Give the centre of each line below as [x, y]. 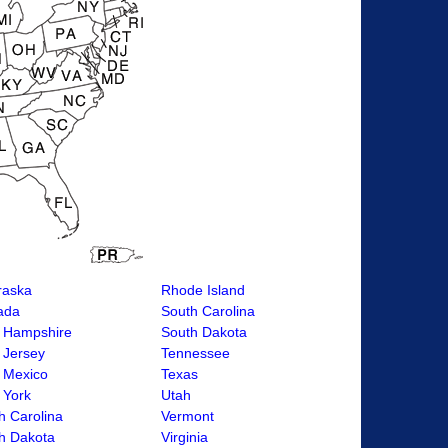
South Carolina [208, 311]
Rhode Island [203, 290]
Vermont [187, 416]
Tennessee [195, 353]
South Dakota [204, 332]
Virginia [184, 437]
